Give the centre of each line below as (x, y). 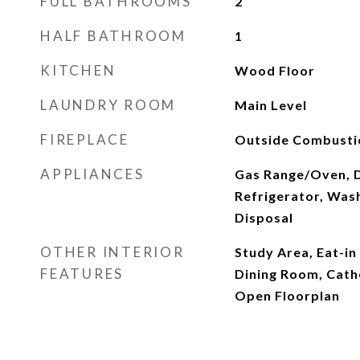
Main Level (270, 105)
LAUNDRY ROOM (108, 105)
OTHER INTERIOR (112, 252)
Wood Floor (274, 70)
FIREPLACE (85, 139)
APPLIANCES (92, 174)
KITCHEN (78, 70)
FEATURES (82, 274)
